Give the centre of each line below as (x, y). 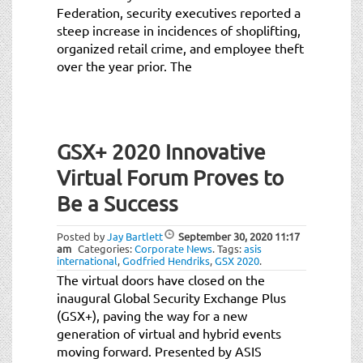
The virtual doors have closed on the (161, 279)
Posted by (82, 236)
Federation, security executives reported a (179, 12)
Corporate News (173, 248)
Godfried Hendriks (166, 260)
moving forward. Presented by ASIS (159, 350)
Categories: (106, 248)
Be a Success (117, 203)
